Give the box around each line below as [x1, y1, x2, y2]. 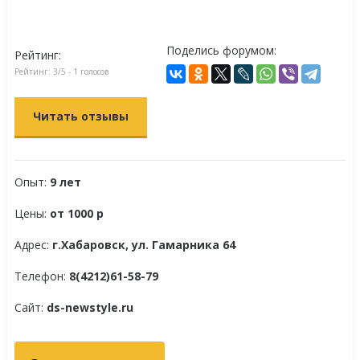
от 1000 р [49, 206, 104, 221]
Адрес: [14, 237, 52, 252]
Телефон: [14, 268, 69, 284]
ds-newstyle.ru [46, 300, 133, 315]
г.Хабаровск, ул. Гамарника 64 [51, 237, 235, 252]
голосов [77, 66, 108, 77]
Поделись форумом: [166, 43, 277, 58]
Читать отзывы [32, 108, 129, 124]
